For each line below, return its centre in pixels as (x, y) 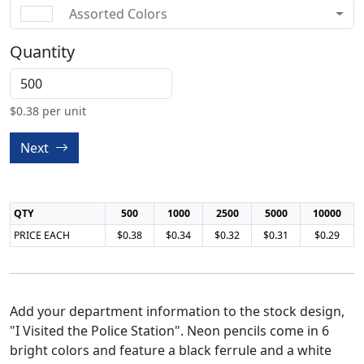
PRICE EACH (42, 235)
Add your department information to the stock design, (177, 311)
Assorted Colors (118, 14)
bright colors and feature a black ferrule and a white (171, 350)
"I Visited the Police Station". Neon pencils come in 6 (169, 331)
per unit (63, 111)
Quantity (42, 52)
